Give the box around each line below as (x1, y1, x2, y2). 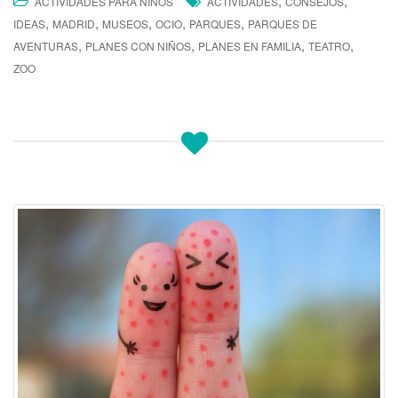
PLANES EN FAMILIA (198, 38, 301, 54)
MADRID (52, 16, 95, 32)
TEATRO (308, 38, 350, 54)
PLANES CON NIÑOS (85, 38, 191, 54)
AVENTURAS (13, 38, 78, 54)
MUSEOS (102, 16, 148, 32)
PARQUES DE (248, 16, 317, 32)
